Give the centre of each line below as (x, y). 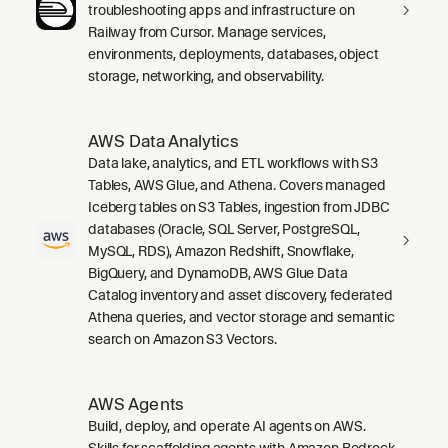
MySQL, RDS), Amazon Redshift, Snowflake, (221, 250)
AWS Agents (136, 403)
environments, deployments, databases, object (233, 53)
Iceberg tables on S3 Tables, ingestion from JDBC (239, 206)
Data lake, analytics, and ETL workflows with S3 (233, 162)
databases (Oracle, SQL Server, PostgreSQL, (224, 228)
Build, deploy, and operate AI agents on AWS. (227, 425)
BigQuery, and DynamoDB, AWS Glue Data (218, 272)
